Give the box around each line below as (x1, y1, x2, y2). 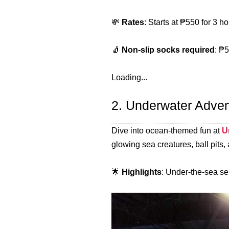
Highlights (122, 168, 162, 176)
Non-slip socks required (122, 45, 215, 54)
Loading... (111, 73, 147, 82)
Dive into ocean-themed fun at (111, 126, 222, 135)
